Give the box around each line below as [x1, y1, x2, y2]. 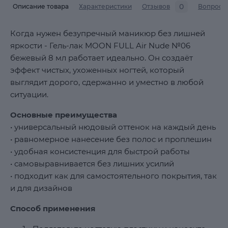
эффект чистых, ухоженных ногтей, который [10, 65, 184, 75]
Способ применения [10, 204, 95, 213]
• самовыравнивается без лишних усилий [10, 159, 174, 168]
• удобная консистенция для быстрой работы [10, 147, 190, 156]
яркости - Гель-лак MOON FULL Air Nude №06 [10, 41, 190, 50]
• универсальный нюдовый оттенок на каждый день [10, 122, 216, 132]
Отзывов [141, 3, 170, 10]
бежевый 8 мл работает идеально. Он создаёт [10, 53, 193, 63]
